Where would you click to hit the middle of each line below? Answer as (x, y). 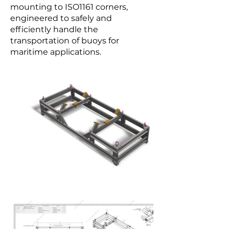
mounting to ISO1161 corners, (69, 7)
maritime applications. (56, 52)
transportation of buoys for (65, 41)
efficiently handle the (54, 29)
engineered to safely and (61, 18)
